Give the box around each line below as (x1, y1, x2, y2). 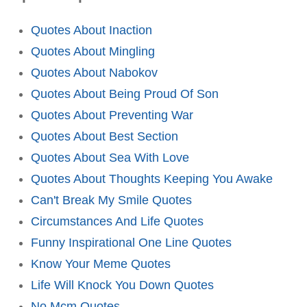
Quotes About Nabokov (31, 65, 158, 79)
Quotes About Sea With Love (31, 150, 189, 164)
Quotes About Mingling (31, 44, 155, 58)
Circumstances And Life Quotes (31, 214, 204, 228)
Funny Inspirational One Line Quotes (31, 235, 232, 249)
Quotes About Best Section (31, 129, 178, 143)
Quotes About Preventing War (31, 108, 193, 122)
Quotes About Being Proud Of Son (31, 86, 219, 101)
